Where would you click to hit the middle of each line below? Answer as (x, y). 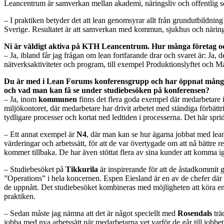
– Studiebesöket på (35, 169)
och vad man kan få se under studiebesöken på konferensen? (107, 90)
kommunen (58, 99)
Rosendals (195, 213)
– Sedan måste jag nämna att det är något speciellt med (91, 213)
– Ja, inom (21, 99)
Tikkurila (82, 169)
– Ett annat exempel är (40, 134)
